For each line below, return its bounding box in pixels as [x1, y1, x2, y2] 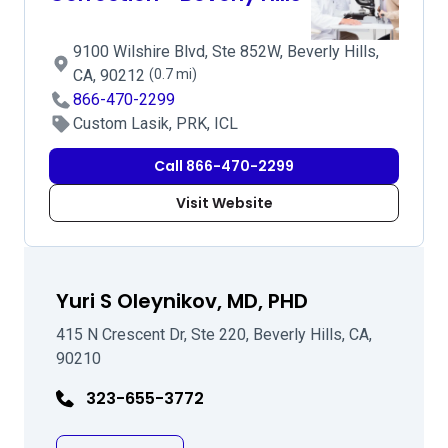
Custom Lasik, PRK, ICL [73, 114, 238, 133]
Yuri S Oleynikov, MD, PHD [56, 287, 308, 315]
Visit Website [175, 193, 273, 213]
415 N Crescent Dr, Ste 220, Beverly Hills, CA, [56, 325, 372, 344]
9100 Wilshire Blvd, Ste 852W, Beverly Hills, [73, 42, 379, 61]
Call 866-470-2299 [154, 156, 294, 176]
